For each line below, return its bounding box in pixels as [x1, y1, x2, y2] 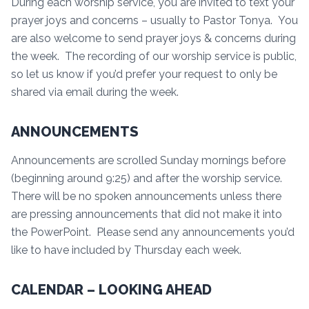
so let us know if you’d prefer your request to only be [11, 67, 277, 81]
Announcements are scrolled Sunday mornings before [11, 153, 286, 167]
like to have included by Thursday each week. [11, 243, 244, 257]
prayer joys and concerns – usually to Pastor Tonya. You [11, 13, 298, 27]
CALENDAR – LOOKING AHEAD [11, 281, 212, 298]
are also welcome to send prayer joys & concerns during [11, 31, 296, 45]
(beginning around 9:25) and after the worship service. [11, 171, 285, 185]
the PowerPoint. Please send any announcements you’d [11, 225, 295, 239]
